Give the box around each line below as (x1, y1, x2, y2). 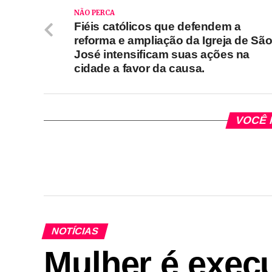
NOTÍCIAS (50, 226, 100, 236)
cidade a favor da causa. (74, 62, 205, 75)
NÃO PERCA (74, 8, 115, 17)
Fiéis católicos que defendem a (74, 20, 241, 33)
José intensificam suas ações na (74, 48, 250, 61)
